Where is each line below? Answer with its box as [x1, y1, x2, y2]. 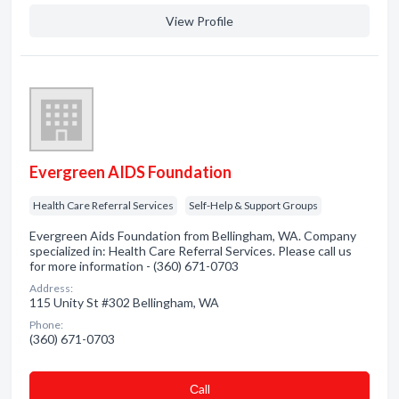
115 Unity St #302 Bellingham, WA [29, 295, 219, 310]
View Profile [166, 13, 233, 28]
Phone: [29, 318, 63, 331]
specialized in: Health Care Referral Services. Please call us [29, 243, 352, 258]
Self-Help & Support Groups [189, 199, 318, 212]
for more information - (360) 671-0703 [29, 258, 239, 273]
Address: [29, 281, 73, 295]
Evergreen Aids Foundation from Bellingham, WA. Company [29, 228, 356, 243]
